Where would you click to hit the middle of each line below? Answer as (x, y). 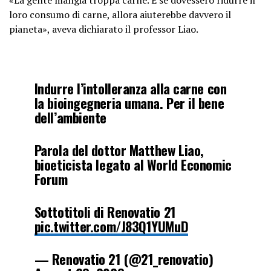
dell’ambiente (70, 117)
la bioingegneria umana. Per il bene (129, 102)
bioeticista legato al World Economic (133, 164)
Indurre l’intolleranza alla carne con (130, 88)
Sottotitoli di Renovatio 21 (105, 211)
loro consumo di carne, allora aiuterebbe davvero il (120, 14)
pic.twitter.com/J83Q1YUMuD (111, 226)
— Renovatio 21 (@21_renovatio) (124, 258)
